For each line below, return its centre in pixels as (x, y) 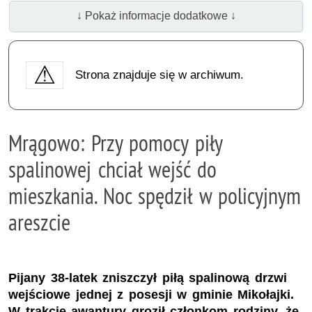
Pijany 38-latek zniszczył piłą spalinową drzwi (148, 278)
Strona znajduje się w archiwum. (159, 75)
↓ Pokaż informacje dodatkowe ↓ (156, 16)
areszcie (39, 222)
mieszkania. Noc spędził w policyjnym (155, 195)
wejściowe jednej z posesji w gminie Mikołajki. (151, 295)
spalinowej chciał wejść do (112, 169)
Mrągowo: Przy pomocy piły (115, 142)
